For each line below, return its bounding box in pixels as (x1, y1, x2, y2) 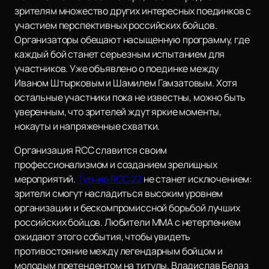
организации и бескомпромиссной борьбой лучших (14, 201, 240, 215)
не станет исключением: (141, 172, 253, 186)
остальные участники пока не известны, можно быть (14, 91, 246, 104)
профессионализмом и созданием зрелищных (14, 158, 217, 172)
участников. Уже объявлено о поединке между (14, 62, 219, 76)
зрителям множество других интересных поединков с (14, 4, 252, 18)
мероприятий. (14, 172, 77, 186)
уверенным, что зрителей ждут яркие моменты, (14, 105, 222, 119)
